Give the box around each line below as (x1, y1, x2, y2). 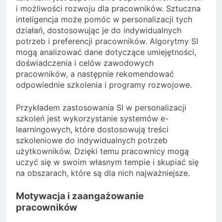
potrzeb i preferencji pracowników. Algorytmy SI (16, 36, 198, 47)
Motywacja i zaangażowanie (16, 190, 144, 202)
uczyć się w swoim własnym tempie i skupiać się (16, 157, 199, 167)
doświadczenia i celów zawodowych (16, 58, 154, 68)
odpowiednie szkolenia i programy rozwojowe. (16, 80, 192, 90)
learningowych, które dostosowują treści (16, 124, 168, 135)
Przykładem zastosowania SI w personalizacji (16, 103, 186, 113)
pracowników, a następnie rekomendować (16, 69, 174, 79)
